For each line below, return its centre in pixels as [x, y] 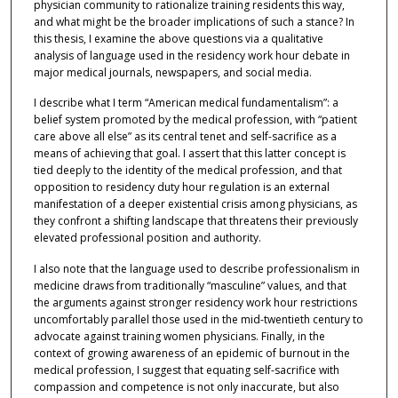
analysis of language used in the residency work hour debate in [191, 55]
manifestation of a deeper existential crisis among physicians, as [195, 204]
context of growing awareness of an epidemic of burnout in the [191, 353]
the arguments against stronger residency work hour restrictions [195, 302]
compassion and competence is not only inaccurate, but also [186, 386]
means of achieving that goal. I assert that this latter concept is [189, 154]
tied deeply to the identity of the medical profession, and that [187, 171]
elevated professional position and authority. [147, 238]
